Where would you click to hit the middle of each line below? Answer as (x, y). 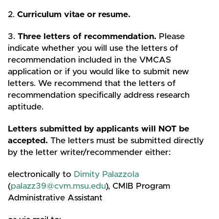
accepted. (29, 141)
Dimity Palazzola (106, 174)
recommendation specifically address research (99, 95)
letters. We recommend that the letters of (92, 83)
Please (171, 36)
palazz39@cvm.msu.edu (58, 186)
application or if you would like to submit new (98, 72)
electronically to (41, 174)
